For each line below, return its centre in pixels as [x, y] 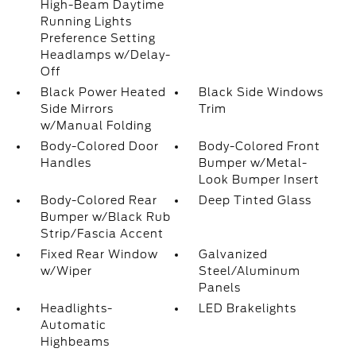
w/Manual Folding [96, 126]
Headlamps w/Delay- [105, 55]
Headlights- [76, 308]
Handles [66, 163]
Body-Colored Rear [99, 200]
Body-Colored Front [260, 146]
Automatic [73, 325]
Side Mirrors [77, 109]
